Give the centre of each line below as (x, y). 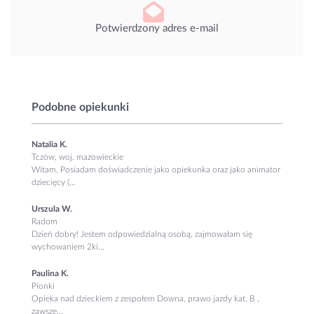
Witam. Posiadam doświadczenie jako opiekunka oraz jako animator (156, 169)
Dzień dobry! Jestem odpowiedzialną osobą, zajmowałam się (142, 234)
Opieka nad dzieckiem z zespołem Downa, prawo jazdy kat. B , (145, 298)
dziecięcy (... (54, 182)
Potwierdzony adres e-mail (157, 28)
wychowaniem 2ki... (68, 246)
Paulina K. (50, 273)
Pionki (43, 286)
